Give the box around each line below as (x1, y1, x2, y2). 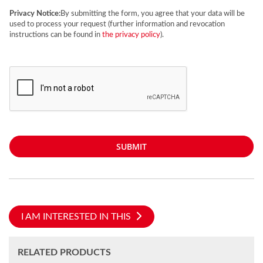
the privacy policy (102, 31, 160, 38)
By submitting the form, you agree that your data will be (60, 10, 245, 17)
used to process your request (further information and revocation (9, 21, 225, 28)
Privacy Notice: (9, 10, 60, 17)
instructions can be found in (9, 31, 102, 38)
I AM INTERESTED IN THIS (21, 212, 131, 221)
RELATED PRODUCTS (18, 248, 111, 257)
